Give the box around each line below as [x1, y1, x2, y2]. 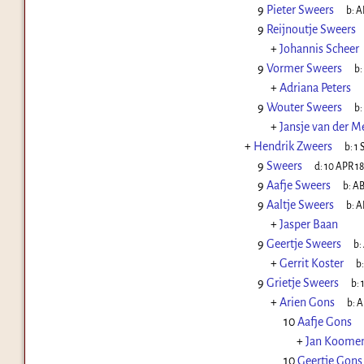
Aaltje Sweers [266, 198, 334, 212]
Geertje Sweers [266, 237, 341, 251]
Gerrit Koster [279, 257, 344, 271]
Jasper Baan [279, 218, 338, 232]
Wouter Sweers [266, 101, 342, 115]
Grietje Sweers [266, 276, 339, 290]
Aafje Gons [297, 315, 352, 329]
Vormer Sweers [266, 62, 342, 76]
